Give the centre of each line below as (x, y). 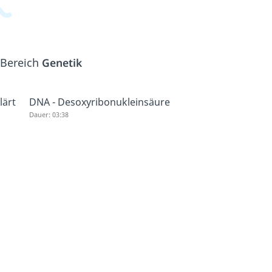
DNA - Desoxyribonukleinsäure (99, 102)
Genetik (62, 63)
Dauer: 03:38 (49, 114)
